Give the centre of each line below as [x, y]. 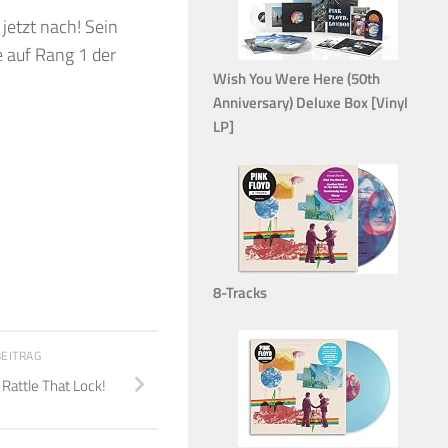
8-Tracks [240, 292]
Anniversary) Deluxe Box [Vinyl [310, 102]
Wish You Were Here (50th [296, 78]
